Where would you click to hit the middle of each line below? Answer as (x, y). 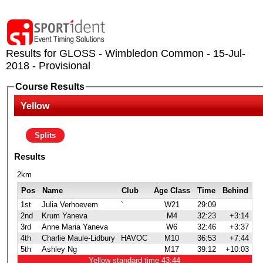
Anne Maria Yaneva (75, 227)
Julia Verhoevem (70, 204)
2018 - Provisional (48, 66)
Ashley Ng (59, 249)
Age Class (172, 190)
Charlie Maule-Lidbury (78, 238)
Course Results (50, 87)
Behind (235, 190)
